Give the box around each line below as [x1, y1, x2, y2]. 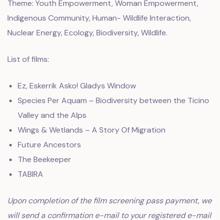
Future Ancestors [17, 139, 81, 150]
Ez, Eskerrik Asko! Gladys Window [17, 81, 136, 91]
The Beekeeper [17, 154, 71, 165]
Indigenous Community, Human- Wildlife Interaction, [7, 13, 191, 23]
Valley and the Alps [17, 110, 86, 120]
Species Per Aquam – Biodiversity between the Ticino [17, 95, 209, 106]
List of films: [7, 54, 49, 64]
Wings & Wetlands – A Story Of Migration [17, 125, 165, 135]
